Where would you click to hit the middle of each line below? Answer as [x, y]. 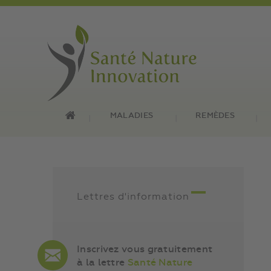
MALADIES [132, 116]
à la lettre [102, 263]
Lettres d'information [133, 197]
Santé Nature [160, 263]
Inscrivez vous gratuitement [145, 250]
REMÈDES [215, 116]
